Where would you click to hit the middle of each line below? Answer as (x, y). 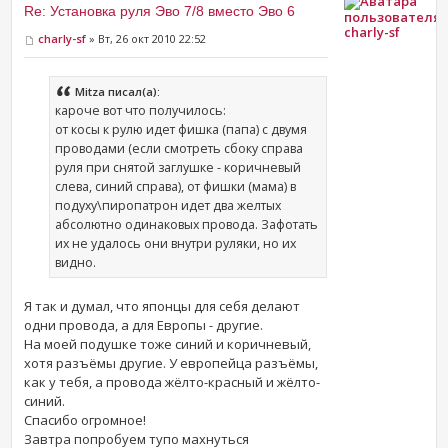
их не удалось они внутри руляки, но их (176, 243)
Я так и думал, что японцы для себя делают (162, 305)
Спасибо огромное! (85, 419)
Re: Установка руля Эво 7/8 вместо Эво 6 (160, 11)
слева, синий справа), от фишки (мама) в (176, 186)
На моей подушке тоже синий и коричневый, (168, 343)
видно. (76, 262)
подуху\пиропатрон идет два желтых (168, 205)
